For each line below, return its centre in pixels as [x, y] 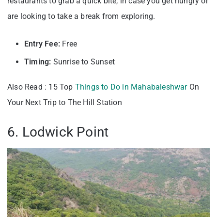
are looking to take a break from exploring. [81, 16]
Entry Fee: [42, 44]
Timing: [38, 62]
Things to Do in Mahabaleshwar [131, 87]
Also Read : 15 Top [41, 87]
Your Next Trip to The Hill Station [65, 103]
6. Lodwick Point [58, 132]
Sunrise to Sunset [83, 62]
